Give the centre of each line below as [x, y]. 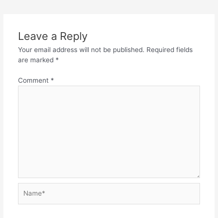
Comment [34, 80]
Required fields [169, 50]
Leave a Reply [53, 36]
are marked [36, 60]
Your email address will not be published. [81, 50]
